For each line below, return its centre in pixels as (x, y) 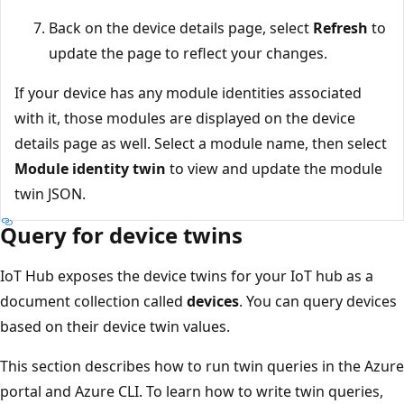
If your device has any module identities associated (188, 93)
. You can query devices (318, 302)
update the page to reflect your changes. (188, 54)
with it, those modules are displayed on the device (185, 119)
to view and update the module (274, 169)
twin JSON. (50, 194)
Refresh (340, 28)
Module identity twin (90, 169)
